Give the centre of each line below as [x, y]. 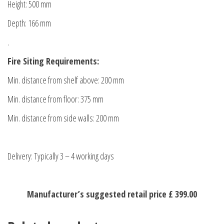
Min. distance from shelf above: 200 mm [66, 80]
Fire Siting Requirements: [53, 61]
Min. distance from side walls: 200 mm [63, 118]
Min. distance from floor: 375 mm [55, 99]
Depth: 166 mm [29, 23]
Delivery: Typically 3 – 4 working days [61, 156]
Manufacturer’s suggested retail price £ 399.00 [112, 194]
